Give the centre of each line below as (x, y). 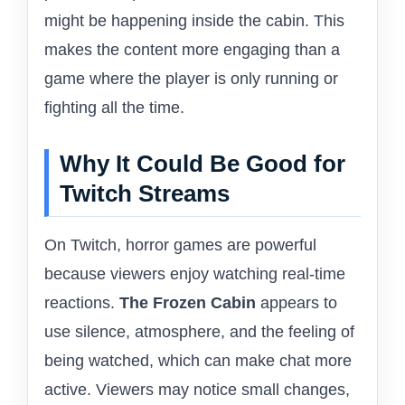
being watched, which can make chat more (198, 361)
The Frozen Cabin (188, 303)
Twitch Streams (145, 194)
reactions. (82, 303)
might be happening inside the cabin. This (194, 21)
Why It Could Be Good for (202, 164)
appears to (297, 303)
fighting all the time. (114, 108)
